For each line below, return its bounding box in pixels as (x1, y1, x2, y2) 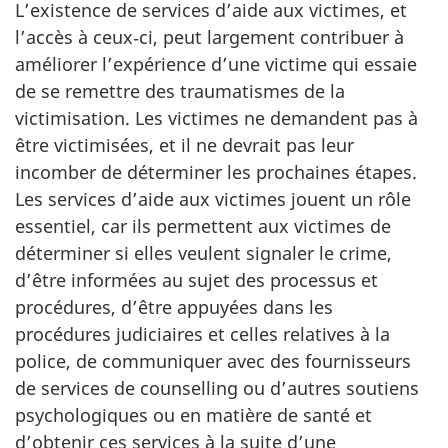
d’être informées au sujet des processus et (15, 267, 378, 292)
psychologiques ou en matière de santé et (15, 402, 372, 427)
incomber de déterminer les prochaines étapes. (15, 159, 417, 184)
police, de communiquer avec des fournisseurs (15, 348, 411, 373)
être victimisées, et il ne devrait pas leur (15, 132, 354, 157)
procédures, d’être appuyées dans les (15, 294, 333, 319)
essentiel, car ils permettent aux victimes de (15, 213, 391, 238)
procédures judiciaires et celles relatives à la (15, 321, 390, 346)
